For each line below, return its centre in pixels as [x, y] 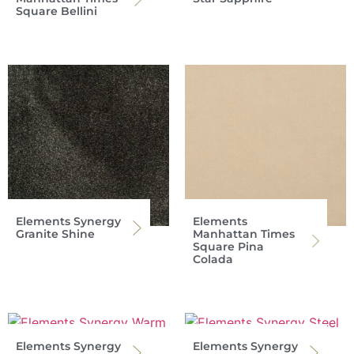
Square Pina [228, 246]
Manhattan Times [244, 233]
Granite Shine [55, 233]
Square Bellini [56, 11]
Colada [213, 259]
